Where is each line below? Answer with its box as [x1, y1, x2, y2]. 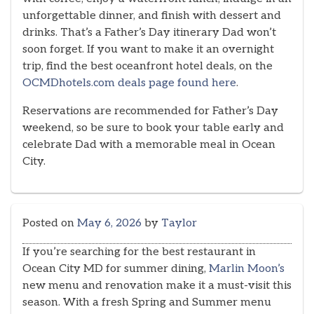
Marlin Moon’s [209, 261, 285, 275]
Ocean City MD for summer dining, [22, 261, 209, 275]
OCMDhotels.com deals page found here [22, 76, 236, 90]
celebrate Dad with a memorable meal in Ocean [22, 137, 275, 151]
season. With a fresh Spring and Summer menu [22, 295, 271, 309]
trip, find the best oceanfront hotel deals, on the [22, 59, 273, 73]
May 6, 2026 [77, 216, 142, 230]
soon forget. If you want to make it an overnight [22, 42, 274, 56]
